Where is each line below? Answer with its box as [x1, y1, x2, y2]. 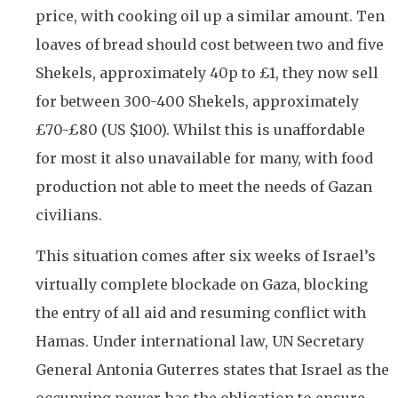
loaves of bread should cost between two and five [36, 35, 384, 53]
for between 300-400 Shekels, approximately [36, 92, 359, 110]
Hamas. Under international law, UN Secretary [36, 332, 364, 351]
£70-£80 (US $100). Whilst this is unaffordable [36, 120, 365, 139]
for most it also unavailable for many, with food [36, 148, 373, 167]
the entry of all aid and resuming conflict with [36, 304, 366, 322]
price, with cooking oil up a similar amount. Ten [36, 6, 385, 25]
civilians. [36, 205, 102, 224]
